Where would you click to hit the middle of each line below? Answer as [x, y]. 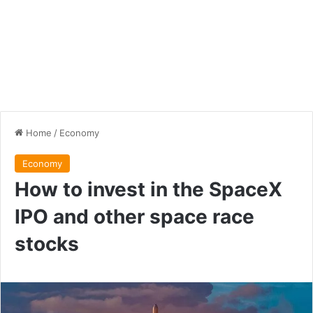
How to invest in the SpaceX [148, 189]
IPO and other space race [134, 217]
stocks [47, 244]
